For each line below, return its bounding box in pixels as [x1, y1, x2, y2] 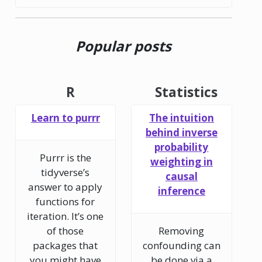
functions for [36, 195, 95, 209]
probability [154, 140, 209, 154]
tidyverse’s [41, 166, 90, 180]
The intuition [149, 111, 214, 125]
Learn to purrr [30, 111, 100, 125]
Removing [158, 224, 205, 238]
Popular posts [75, 36, 172, 56]
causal [165, 169, 198, 183]
